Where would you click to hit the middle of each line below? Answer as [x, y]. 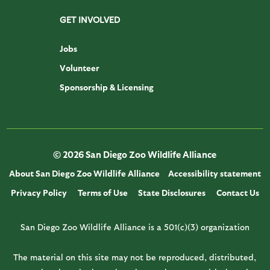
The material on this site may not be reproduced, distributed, [135, 257]
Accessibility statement [214, 174]
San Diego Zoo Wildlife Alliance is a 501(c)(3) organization [135, 227]
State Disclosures [172, 193]
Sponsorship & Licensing [106, 87]
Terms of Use [102, 193]
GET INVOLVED [89, 20]
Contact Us [238, 193]
